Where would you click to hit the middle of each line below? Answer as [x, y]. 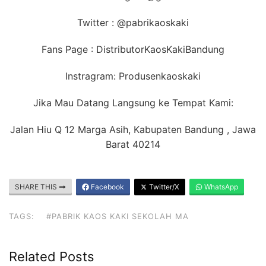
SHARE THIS [37, 186]
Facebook [107, 186]
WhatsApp [220, 186]
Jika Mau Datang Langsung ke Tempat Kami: [133, 102]
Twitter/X [163, 186]
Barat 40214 [133, 144]
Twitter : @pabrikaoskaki [133, 22]
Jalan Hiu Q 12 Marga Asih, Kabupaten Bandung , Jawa [133, 129]
